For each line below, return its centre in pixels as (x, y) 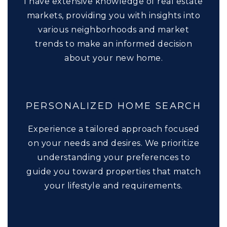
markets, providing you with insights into (113, 15)
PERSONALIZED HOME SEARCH (113, 105)
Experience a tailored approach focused (113, 129)
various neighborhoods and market (113, 29)
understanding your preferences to (113, 157)
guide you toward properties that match (113, 171)
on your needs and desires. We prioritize (113, 143)
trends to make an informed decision (113, 44)
